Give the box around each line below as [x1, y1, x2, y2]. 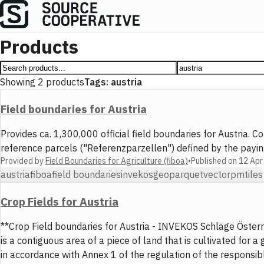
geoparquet [153, 168, 203, 180]
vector [203, 168, 230, 180]
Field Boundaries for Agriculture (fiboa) [45, 155, 188, 166]
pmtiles [230, 168, 263, 180]
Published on [191, 155, 239, 166]
